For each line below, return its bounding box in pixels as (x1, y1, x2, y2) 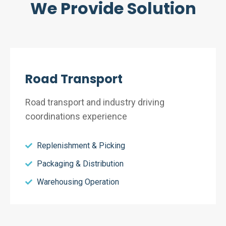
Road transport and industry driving (25, 97, 164, 107)
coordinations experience (25, 111, 127, 122)
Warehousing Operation (36, 177, 119, 187)
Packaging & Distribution (36, 159, 124, 168)
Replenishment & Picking (36, 141, 125, 150)
